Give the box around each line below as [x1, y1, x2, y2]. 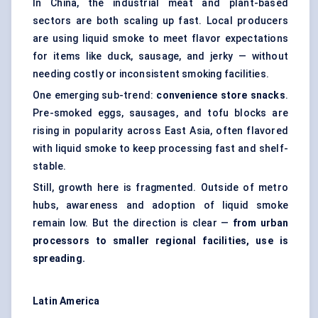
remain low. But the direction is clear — [33, 217, 233, 229]
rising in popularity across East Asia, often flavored [33, 125, 288, 137]
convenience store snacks [156, 89, 285, 102]
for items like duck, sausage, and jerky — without [33, 50, 288, 62]
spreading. [33, 253, 85, 265]
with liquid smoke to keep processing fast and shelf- [33, 143, 288, 155]
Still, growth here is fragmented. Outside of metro [33, 182, 288, 194]
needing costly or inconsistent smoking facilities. [33, 68, 270, 80]
